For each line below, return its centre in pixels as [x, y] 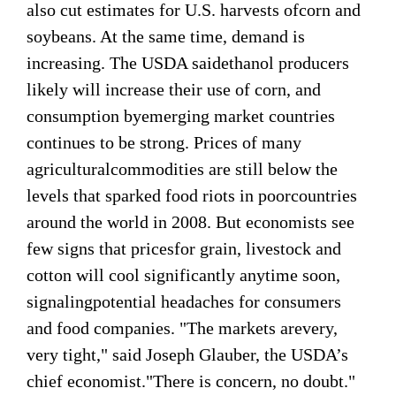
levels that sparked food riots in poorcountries [192, 195]
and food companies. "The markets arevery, [182, 327]
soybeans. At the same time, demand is [166, 36]
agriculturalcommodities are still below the [182, 168]
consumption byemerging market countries [181, 115]
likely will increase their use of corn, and [174, 89]
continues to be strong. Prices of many [164, 142]
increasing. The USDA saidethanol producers [188, 62]
